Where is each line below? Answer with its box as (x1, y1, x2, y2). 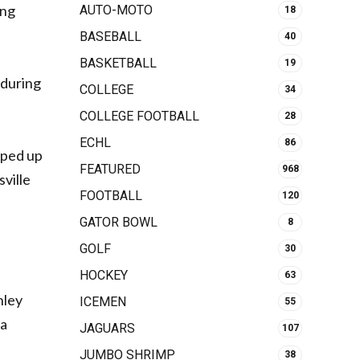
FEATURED (79, 161, 141, 177)
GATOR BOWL (79, 214, 157, 230)
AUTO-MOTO (79, 2, 153, 18)
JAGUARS (79, 320, 135, 336)
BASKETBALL (79, 55, 157, 71)
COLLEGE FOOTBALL (79, 108, 199, 124)
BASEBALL (79, 28, 141, 44)
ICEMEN (79, 293, 126, 309)
